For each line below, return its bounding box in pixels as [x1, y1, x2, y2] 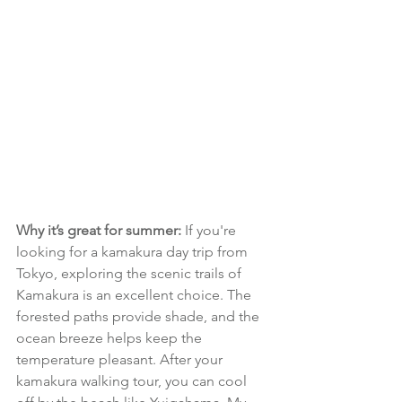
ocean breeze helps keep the [16, 329, 205, 347]
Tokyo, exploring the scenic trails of [16, 265, 245, 283]
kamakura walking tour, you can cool [16, 372, 250, 390]
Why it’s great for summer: [16, 222, 181, 240]
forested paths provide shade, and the [16, 308, 263, 326]
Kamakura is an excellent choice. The [16, 286, 255, 304]
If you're [181, 222, 240, 240]
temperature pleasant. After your [16, 351, 226, 369]
